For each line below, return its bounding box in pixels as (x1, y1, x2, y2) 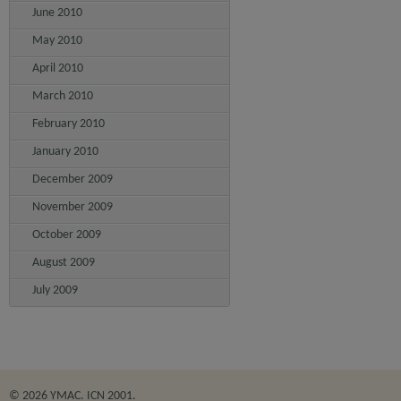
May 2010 (32, 34, 82, 47)
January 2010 (32, 145, 98, 158)
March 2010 (32, 90, 93, 103)
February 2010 (32, 117, 105, 131)
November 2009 (32, 200, 113, 214)
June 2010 (32, 6, 82, 20)
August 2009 (32, 256, 95, 269)
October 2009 (32, 228, 101, 242)
